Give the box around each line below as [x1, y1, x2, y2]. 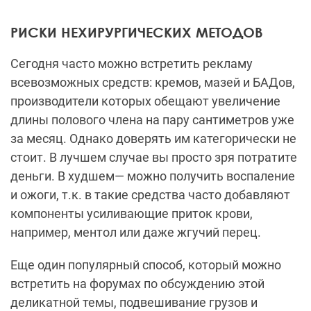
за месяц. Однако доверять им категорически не [10, 131, 296, 146]
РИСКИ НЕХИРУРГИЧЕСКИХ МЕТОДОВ [10, 24, 263, 41]
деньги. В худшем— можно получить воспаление [10, 169, 295, 184]
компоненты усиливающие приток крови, [10, 206, 253, 221]
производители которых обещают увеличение [10, 94, 280, 109]
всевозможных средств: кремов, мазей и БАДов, [10, 75, 295, 90]
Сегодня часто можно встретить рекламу [10, 56, 253, 72]
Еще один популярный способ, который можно [10, 258, 281, 273]
